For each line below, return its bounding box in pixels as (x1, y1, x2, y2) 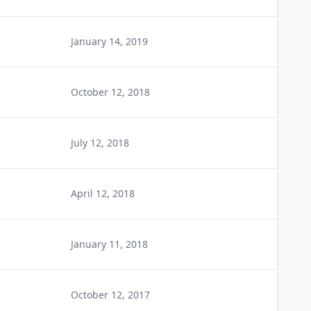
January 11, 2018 (71, 237, 148, 251)
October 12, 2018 (71, 85, 150, 99)
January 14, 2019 (71, 35, 148, 48)
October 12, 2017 (71, 288, 150, 301)
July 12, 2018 (71, 136, 129, 149)
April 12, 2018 (71, 187, 135, 200)
